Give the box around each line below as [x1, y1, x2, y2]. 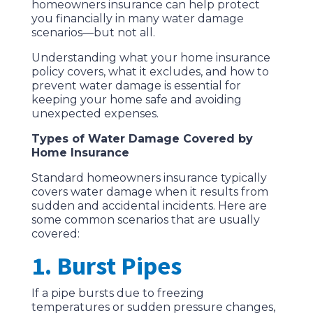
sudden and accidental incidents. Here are [31, 199, 267, 213]
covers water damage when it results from [31, 185, 268, 199]
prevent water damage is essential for [31, 79, 241, 93]
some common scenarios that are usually [31, 213, 260, 227]
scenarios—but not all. [31, 26, 155, 40]
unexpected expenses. [31, 107, 159, 121]
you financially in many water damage [31, 12, 244, 26]
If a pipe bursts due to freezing [31, 286, 204, 300]
